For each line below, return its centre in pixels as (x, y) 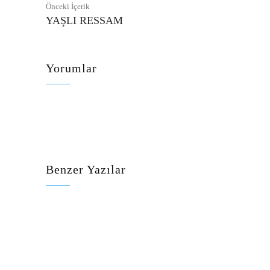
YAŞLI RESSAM (84, 21)
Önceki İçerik (68, 7)
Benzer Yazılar (86, 170)
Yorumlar (71, 68)
